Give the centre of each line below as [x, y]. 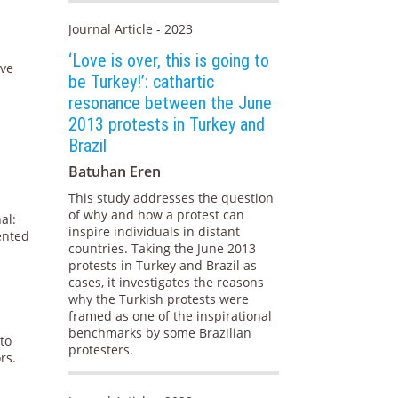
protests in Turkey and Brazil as [163, 266]
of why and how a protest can [157, 215]
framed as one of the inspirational [171, 316]
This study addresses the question [171, 198]
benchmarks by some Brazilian [160, 333]
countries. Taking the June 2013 [163, 249]
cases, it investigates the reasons [167, 283]
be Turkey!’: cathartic [142, 82]
